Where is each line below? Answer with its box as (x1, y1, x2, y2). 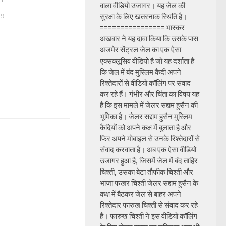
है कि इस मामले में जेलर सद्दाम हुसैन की (100, 100, 198, 110)
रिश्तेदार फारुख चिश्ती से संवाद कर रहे (100, 200, 198, 210)
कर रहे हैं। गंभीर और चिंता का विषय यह (100, 89, 199, 99)
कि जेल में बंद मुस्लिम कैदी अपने (100, 67, 181, 77)
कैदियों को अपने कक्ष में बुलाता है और (100, 123, 191, 132)
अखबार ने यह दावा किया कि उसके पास (100, 34, 198, 43)
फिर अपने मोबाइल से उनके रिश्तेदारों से (100, 134, 200, 143)
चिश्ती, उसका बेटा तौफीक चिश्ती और (100, 167, 193, 177)
